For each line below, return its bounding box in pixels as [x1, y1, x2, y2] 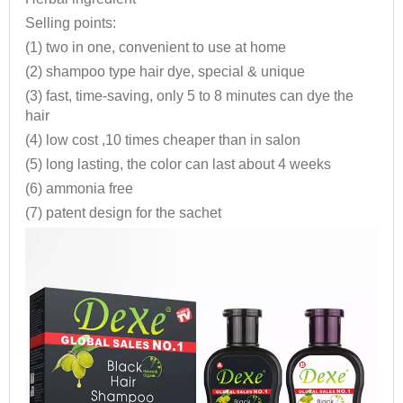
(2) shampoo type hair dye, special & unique [25, 64, 306, 80]
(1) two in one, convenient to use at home [25, 40, 287, 56]
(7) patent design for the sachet [25, 205, 222, 221]
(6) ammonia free [25, 181, 134, 197]
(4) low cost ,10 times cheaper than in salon [25, 132, 301, 148]
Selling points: [25, 15, 117, 31]
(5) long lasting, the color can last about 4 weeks [25, 157, 332, 173]
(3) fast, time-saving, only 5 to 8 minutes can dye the [25, 88, 354, 104]
